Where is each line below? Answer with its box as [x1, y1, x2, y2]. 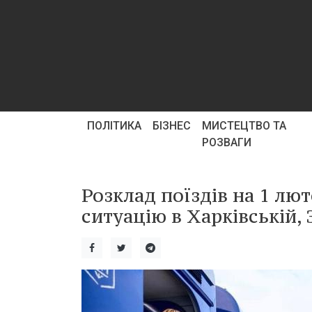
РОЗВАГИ [202, 136, 251, 149]
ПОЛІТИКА [87, 119, 141, 132]
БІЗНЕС [153, 119, 191, 132]
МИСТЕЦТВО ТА [202, 119, 286, 132]
